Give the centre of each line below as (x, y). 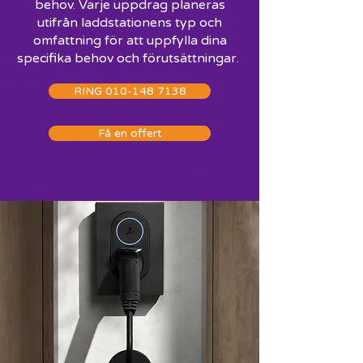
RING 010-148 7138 (130, 91)
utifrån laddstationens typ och (130, 23)
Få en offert (130, 133)
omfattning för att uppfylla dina (130, 41)
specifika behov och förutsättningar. (130, 58)
